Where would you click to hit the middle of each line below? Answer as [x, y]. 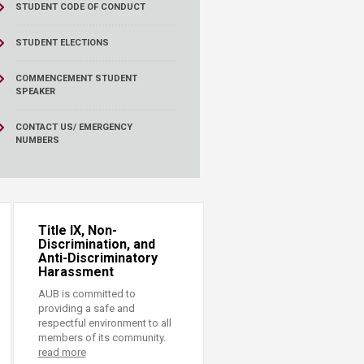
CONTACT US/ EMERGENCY [74, 127]
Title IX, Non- [77, 230]
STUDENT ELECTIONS [62, 43]
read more [62, 352]
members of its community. [102, 338]
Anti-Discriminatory [97, 258]
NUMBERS [37, 140]
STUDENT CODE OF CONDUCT [80, 7]
